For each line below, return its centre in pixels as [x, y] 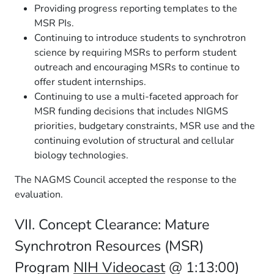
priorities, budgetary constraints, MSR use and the [145, 126]
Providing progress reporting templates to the [136, 9]
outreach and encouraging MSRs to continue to [137, 67]
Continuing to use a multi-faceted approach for [136, 97]
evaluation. [39, 194]
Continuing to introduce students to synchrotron [140, 38]
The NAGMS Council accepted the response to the [126, 180]
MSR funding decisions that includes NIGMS [131, 111]
